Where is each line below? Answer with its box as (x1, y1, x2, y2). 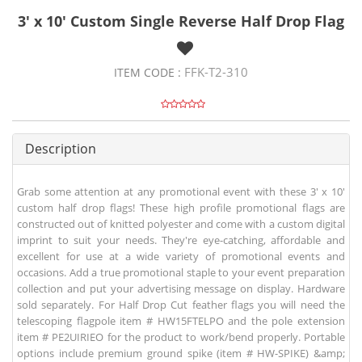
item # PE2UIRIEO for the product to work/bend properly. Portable (17, 330, 345, 345)
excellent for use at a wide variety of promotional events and (17, 249, 345, 264)
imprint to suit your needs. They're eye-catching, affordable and (17, 233, 345, 248)
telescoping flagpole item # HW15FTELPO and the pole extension (17, 314, 345, 329)
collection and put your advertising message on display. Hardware (17, 281, 345, 297)
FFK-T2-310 (184, 64, 248, 81)
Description (25, 140, 96, 158)
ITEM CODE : (114, 65, 184, 81)
